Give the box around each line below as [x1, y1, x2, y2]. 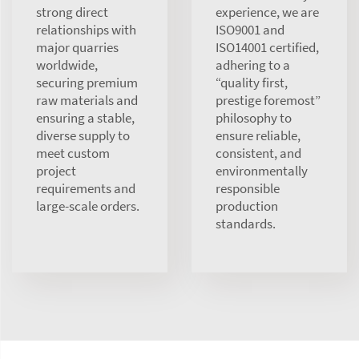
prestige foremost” [216, 91, 321, 109]
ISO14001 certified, [216, 38, 319, 56]
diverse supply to [36, 126, 130, 144]
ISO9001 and [216, 20, 284, 38]
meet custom [36, 143, 110, 162]
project [36, 161, 76, 179]
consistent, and [216, 143, 301, 162]
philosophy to [216, 108, 292, 127]
